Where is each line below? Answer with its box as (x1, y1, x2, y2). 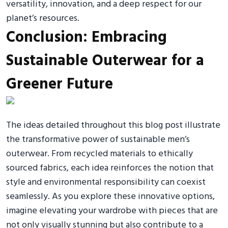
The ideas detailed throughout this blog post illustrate (6, 118, 220, 133)
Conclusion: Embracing (6, 25, 167, 50)
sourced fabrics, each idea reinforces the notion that (6, 160, 214, 176)
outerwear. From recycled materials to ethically (6, 146, 193, 161)
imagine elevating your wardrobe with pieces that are (6, 203, 218, 218)
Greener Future (6, 72, 113, 97)
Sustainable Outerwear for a (6, 48, 204, 73)
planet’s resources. (6, 11, 79, 26)
